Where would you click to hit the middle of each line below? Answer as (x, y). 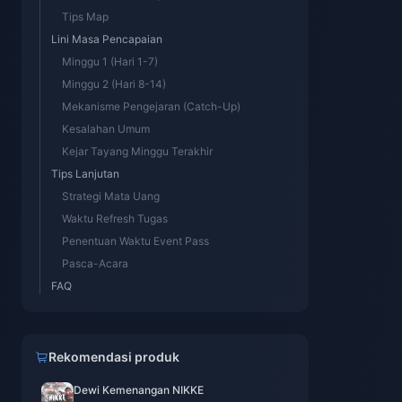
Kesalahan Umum (106, 129)
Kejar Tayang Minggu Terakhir (137, 151)
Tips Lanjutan (85, 174)
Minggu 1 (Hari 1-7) (110, 61)
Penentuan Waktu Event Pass (135, 241)
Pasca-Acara (95, 263)
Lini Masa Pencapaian (107, 39)
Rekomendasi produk (114, 357)
